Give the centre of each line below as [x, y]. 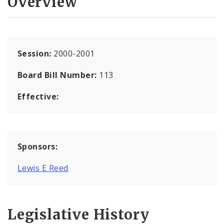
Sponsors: [38, 146]
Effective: [38, 96]
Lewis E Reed [43, 168]
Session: [36, 53]
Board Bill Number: [58, 75]
